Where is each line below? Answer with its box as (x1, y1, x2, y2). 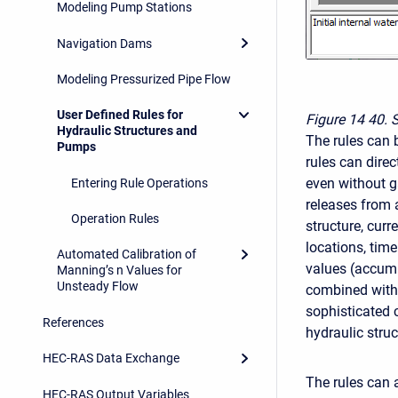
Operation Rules (71, 211, 159, 227)
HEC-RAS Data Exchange (43, 351, 179, 366)
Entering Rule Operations (71, 175, 208, 190)
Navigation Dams (57, 36, 152, 51)
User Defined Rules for (57, 107, 183, 123)
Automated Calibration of (57, 247, 196, 262)
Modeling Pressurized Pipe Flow (57, 71, 231, 86)
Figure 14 (306, 111, 364, 128)
